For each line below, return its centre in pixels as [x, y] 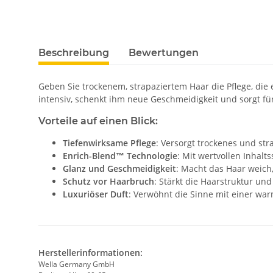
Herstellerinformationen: [90, 253]
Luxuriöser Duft [96, 194]
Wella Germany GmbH [76, 264]
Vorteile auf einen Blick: [98, 121]
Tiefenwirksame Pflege [109, 143]
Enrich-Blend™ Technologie [120, 156]
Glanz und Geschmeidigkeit [119, 169]
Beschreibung [74, 53]
